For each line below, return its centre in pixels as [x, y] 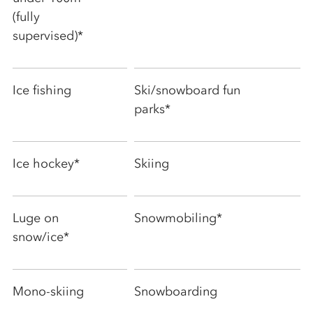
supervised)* [48, 35]
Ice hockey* [46, 163]
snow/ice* [41, 236]
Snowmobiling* [178, 218]
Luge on [36, 218]
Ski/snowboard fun [187, 90]
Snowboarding [176, 291]
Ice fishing [42, 90]
